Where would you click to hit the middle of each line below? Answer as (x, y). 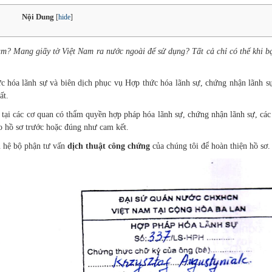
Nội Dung (38, 17)
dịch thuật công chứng (110, 146)
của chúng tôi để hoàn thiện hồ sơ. (211, 146)
